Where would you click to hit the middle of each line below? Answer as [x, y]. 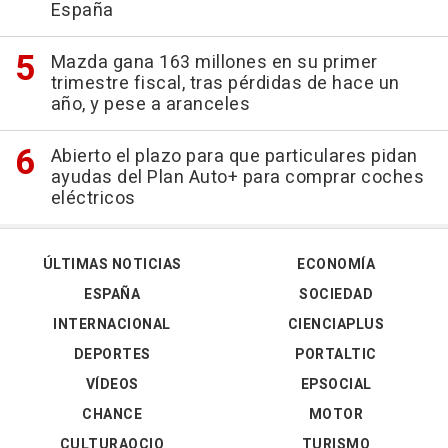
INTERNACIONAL [112, 325]
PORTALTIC [336, 355]
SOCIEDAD [336, 295]
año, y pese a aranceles [150, 105]
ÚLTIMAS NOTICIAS [112, 265]
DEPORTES [112, 355]
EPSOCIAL [336, 385]
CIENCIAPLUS [336, 325]
